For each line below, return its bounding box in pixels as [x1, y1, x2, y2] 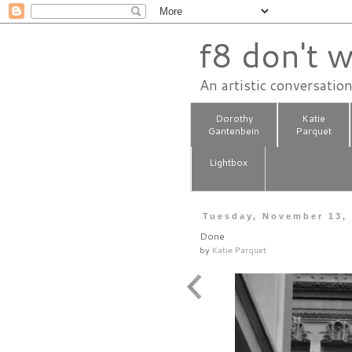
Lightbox [209, 156, 248, 170]
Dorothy [214, 112, 253, 126]
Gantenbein [208, 124, 260, 138]
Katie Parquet [212, 244, 266, 256]
